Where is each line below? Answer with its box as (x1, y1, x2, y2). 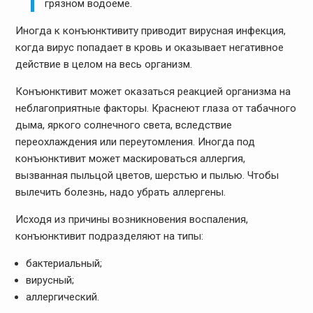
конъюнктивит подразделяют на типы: (15, 229, 203, 242)
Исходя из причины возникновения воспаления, (15, 212, 248, 226)
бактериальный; (25, 256, 102, 270)
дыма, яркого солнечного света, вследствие (15, 118, 232, 131)
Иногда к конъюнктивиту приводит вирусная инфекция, (15, 24, 286, 37)
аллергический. (25, 290, 99, 303)
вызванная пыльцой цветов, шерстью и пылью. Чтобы (15, 168, 279, 182)
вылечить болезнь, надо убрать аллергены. (15, 185, 226, 198)
